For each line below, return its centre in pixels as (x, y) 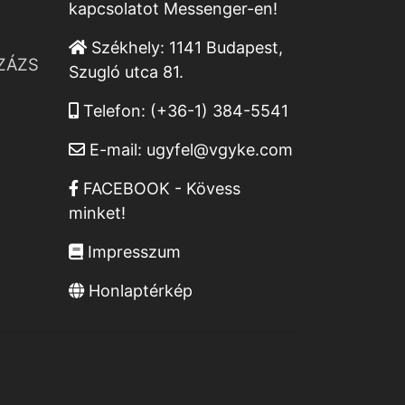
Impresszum (132, 252)
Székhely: (128, 48)
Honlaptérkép (138, 291)
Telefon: (114, 111)
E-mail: (116, 150)
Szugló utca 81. (126, 72)
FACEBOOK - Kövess (160, 189)
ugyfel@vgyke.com (220, 150)
